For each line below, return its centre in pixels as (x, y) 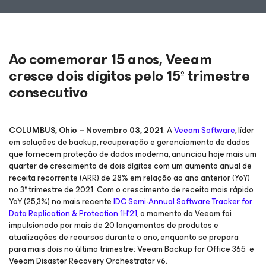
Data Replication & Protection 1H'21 (73, 213)
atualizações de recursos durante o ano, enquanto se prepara (124, 237)
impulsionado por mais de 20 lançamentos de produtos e (114, 225)
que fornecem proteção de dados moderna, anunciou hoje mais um (133, 154)
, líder (245, 130)
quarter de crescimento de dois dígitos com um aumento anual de (130, 166)
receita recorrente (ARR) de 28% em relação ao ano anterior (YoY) (129, 178)
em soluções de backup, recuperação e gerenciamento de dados (129, 142)
